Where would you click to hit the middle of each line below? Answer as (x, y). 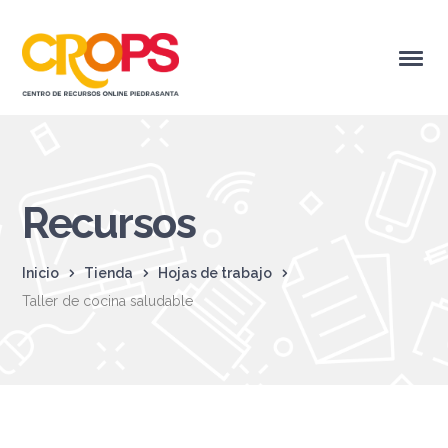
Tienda (109, 272)
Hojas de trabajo (215, 272)
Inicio (41, 272)
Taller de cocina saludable (108, 300)
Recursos (109, 223)
